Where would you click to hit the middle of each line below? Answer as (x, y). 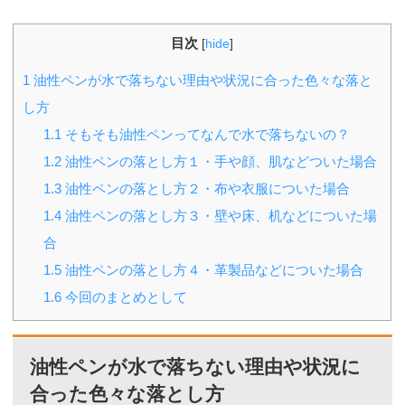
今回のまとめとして (125, 297)
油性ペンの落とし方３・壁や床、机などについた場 (220, 215)
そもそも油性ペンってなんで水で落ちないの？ (206, 134)
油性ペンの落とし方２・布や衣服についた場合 (206, 188)
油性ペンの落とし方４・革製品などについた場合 (213, 269)
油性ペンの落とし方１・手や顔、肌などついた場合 (220, 161)
